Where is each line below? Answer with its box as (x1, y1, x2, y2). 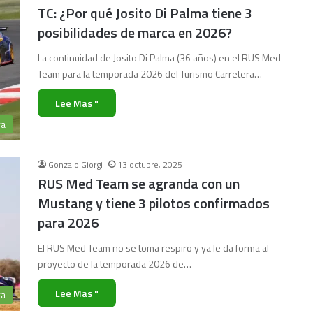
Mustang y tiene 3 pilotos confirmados (38, 192, 270, 214)
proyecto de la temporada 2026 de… (38, 256, 191, 271)
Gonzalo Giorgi (48, 158, 103, 171)
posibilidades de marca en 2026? (38, 22, 232, 43)
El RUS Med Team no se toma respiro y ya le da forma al (38, 240, 269, 255)
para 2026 (38, 212, 99, 233)
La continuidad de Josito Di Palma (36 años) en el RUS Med (38, 50, 281, 65)
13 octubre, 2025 (117, 158, 182, 171)
